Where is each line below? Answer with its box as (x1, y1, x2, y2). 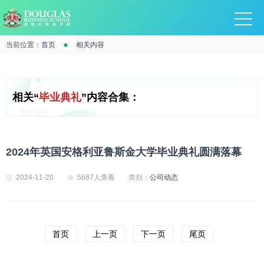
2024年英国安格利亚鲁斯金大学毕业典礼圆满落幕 (6, 146, 242, 158)
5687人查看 (77, 173, 115, 181)
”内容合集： (81, 91, 140, 103)
